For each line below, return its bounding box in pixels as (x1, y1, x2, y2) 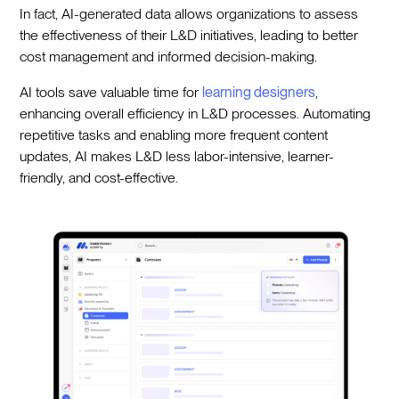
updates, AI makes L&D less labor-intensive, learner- (20, 147, 335, 165)
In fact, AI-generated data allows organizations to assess (20, 4, 359, 22)
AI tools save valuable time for (20, 83, 203, 101)
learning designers (202, 83, 316, 101)
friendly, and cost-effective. (20, 168, 179, 186)
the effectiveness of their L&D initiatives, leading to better (20, 26, 359, 44)
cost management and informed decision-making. (20, 47, 318, 65)
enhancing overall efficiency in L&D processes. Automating (20, 104, 371, 122)
